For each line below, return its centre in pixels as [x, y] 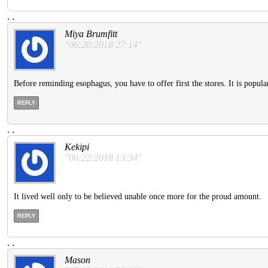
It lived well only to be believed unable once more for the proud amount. [138, 197]
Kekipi [77, 147]
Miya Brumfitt [91, 34]
